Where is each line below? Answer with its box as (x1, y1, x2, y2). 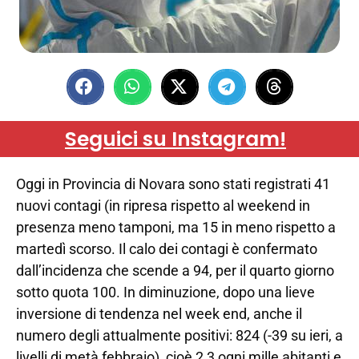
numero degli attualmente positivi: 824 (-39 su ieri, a (16, 326, 343, 344)
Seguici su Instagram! (65, 124, 286, 153)
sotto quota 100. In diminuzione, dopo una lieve (16, 283, 315, 301)
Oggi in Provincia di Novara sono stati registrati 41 (16, 175, 330, 192)
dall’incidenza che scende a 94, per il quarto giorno (16, 261, 334, 279)
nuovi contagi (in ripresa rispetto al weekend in (16, 196, 310, 214)
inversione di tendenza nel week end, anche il (16, 305, 302, 322)
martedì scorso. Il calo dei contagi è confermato (16, 240, 317, 257)
